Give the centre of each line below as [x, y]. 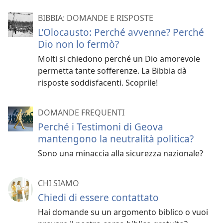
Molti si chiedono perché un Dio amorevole [119, 58]
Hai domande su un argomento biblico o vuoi [123, 212]
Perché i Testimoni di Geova [101, 126]
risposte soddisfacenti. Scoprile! [98, 82]
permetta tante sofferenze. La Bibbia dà [112, 70]
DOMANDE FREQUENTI [81, 112]
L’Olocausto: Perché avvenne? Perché [121, 32]
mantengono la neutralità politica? [116, 138]
